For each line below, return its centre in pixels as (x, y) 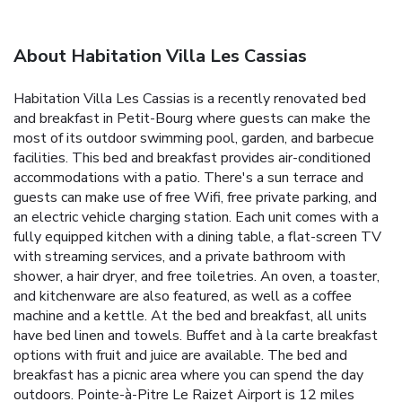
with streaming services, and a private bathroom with (179, 257)
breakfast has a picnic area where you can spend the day (188, 376)
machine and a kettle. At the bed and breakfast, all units (190, 316)
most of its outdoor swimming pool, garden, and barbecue (194, 139)
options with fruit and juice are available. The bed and (180, 356)
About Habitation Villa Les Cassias (160, 57)
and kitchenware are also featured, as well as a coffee (183, 297)
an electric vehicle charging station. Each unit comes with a (196, 218)
